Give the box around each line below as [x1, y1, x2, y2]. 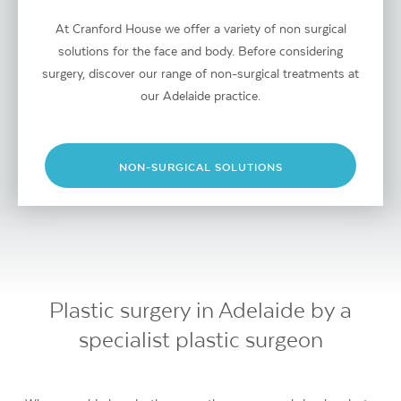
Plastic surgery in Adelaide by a [49, 297, 352, 323]
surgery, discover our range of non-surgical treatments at [42, 66, 359, 81]
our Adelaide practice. [141, 89, 260, 104]
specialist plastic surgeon [78, 327, 323, 353]
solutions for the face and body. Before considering [58, 44, 343, 59]
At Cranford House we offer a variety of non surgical [55, 21, 346, 37]
